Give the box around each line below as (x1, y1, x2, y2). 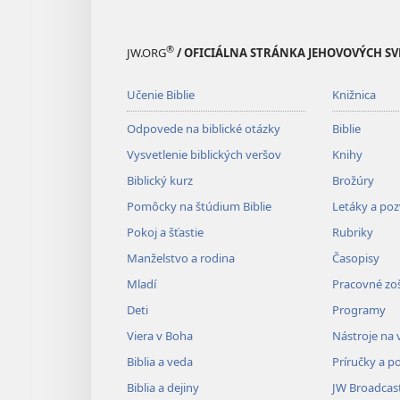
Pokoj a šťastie (127, 224, 204, 241)
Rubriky (331, 224, 373, 241)
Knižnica (331, 87, 376, 104)
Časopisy (331, 250, 379, 267)
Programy (331, 302, 386, 319)
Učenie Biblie (127, 87, 195, 104)
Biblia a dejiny (127, 379, 199, 396)
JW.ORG (127, 45, 166, 62)
